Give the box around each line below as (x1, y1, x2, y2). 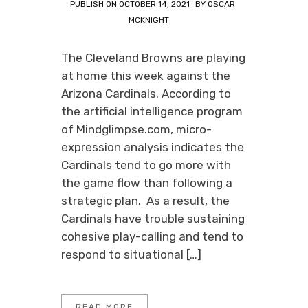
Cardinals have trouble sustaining (61, 212, 245, 225)
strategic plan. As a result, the (61, 194, 230, 208)
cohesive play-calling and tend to (61, 230, 243, 243)
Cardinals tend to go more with (61, 158, 231, 172)
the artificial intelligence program (61, 104, 243, 118)
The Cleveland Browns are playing (61, 51, 245, 65)
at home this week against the (61, 69, 230, 82)
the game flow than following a (61, 176, 232, 190)
